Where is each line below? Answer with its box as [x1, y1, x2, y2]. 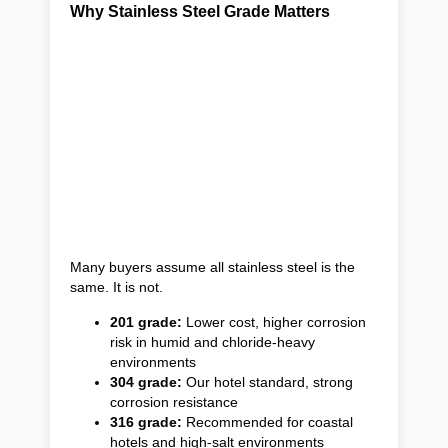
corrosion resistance [110, 394, 238, 411]
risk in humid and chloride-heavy [110, 334, 315, 351]
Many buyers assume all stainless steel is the [70, 259, 355, 276]
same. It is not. [70, 279, 163, 296]
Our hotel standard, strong [186, 374, 353, 391]
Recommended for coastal [186, 414, 353, 431]
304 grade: [110, 374, 186, 391]
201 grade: [110, 314, 186, 331]
